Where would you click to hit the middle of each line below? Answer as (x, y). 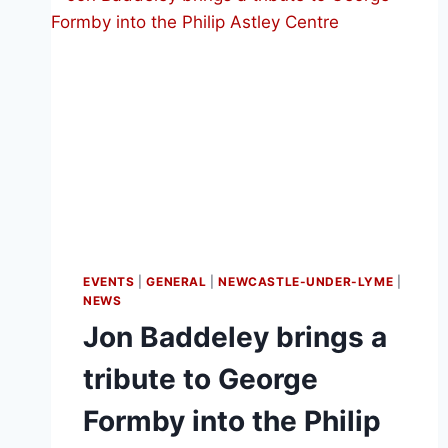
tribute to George (200, 378)
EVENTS (109, 281)
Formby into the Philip (232, 420)
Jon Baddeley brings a (235, 336)
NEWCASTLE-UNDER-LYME (306, 281)
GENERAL (176, 281)
